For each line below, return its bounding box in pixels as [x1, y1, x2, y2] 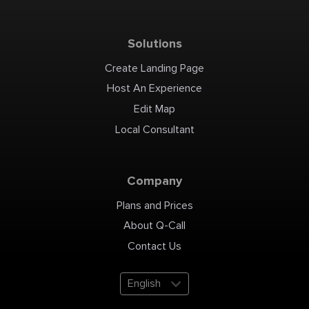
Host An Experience [107, 81, 202, 96]
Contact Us [128, 239, 181, 253]
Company [127, 173, 182, 189]
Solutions [127, 36, 182, 52]
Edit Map [134, 102, 175, 117]
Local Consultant [114, 122, 195, 137]
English [128, 276, 161, 290]
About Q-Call [123, 219, 186, 233]
